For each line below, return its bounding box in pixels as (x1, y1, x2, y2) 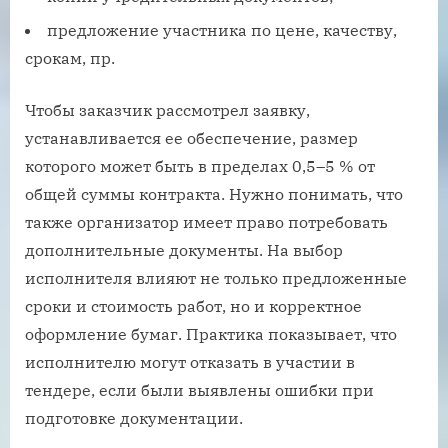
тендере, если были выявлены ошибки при (25, 380, 374, 401)
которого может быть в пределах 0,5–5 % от (25, 156, 375, 177)
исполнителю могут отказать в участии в (25, 352, 355, 373)
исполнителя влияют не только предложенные (25, 268, 407, 289)
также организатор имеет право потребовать (25, 212, 388, 233)
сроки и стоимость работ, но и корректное (25, 296, 362, 317)
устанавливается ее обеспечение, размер (25, 128, 358, 149)
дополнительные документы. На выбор (25, 240, 343, 261)
